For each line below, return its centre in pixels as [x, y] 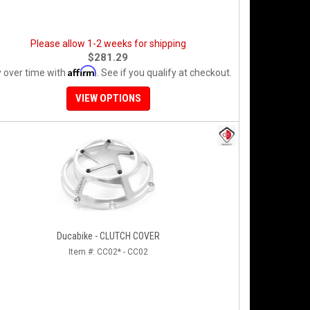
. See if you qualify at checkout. [164, 73]
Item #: [82, 252]
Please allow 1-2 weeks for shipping [108, 44]
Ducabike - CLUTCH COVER [108, 236]
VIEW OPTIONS [108, 98]
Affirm [82, 71]
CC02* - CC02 [122, 252]
